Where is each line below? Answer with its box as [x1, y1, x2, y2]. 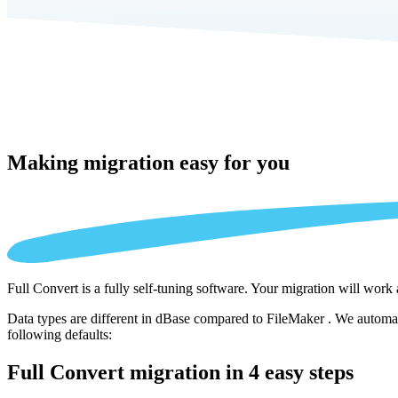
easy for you [179, 150, 290, 174]
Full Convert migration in [7, 361, 249, 385]
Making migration [7, 150, 179, 174]
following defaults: [7, 327, 112, 343]
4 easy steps [249, 361, 354, 385]
